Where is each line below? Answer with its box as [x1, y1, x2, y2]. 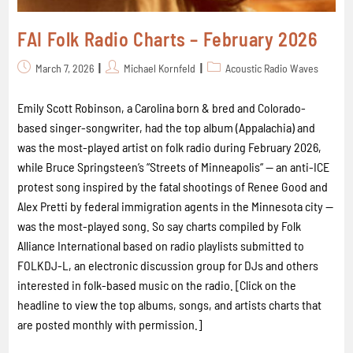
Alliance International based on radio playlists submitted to [17, 238, 305, 254]
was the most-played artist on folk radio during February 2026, [17, 139, 322, 155]
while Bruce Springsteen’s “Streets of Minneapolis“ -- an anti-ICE [17, 159, 330, 175]
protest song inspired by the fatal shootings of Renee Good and [17, 179, 329, 195]
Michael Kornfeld [124, 61, 196, 76]
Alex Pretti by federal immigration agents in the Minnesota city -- [17, 199, 334, 214]
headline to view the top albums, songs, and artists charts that [17, 297, 322, 313]
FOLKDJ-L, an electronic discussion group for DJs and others [17, 258, 319, 273]
